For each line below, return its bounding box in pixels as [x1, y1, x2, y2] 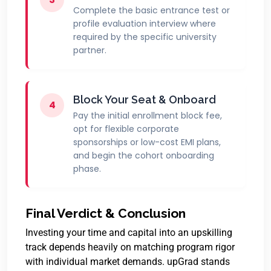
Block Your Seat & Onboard [73, 93, 216, 106]
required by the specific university [73, 31, 217, 43]
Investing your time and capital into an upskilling [25, 227, 232, 238]
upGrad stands [167, 256, 230, 267]
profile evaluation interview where [73, 18, 216, 30]
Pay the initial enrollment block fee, [73, 109, 222, 122]
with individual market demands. [25, 256, 167, 267]
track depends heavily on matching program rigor [25, 241, 235, 253]
